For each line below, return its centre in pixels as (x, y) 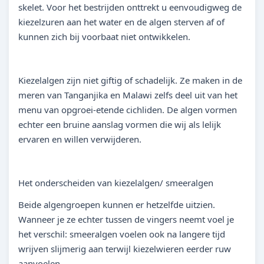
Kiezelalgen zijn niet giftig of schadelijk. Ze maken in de (130, 80)
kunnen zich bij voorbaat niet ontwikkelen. (104, 37)
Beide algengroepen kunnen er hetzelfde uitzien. (117, 204)
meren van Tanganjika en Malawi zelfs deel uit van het (128, 95)
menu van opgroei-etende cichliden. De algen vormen (128, 110)
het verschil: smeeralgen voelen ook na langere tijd (122, 234)
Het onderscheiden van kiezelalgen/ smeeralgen (116, 183)
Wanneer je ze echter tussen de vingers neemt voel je (126, 219)
